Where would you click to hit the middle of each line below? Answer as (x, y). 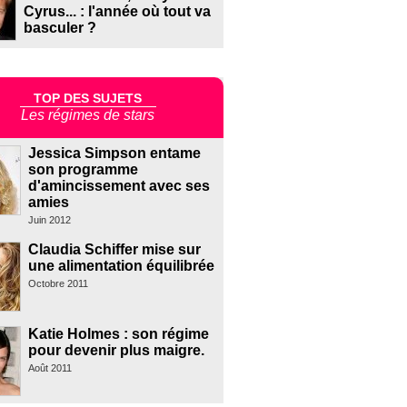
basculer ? (60, 28)
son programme (83, 170)
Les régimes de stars (88, 115)
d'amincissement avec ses (119, 186)
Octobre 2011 (58, 284)
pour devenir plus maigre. (116, 351)
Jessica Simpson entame (114, 154)
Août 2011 (50, 368)
